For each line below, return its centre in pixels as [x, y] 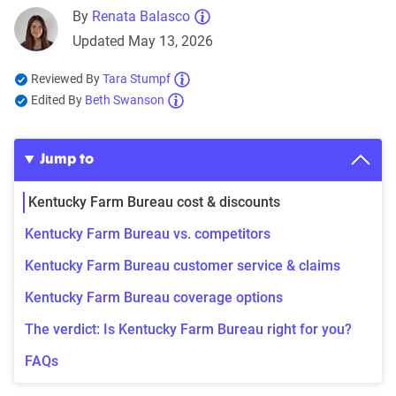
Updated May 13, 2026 [143, 41]
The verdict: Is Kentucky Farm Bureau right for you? [188, 329]
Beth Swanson [125, 99]
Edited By [58, 99]
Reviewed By [67, 78]
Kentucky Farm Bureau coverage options [154, 297]
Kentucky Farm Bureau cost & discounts [154, 202]
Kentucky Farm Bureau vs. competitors [148, 233]
